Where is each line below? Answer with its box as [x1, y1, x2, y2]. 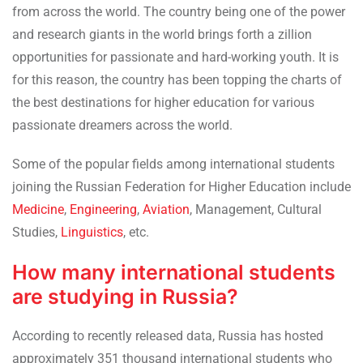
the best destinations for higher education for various [12, 94, 314, 110]
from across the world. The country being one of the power [12, 3, 345, 19]
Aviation [143, 201, 190, 217]
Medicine [12, 201, 64, 217]
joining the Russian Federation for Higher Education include [12, 178, 351, 194]
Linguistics [61, 224, 123, 240]
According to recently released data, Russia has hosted [12, 327, 323, 344]
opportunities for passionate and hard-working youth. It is [12, 49, 339, 65]
